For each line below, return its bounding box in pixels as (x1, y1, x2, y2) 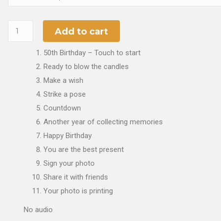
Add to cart (54, 26, 108, 37)
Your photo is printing (43, 186, 113, 196)
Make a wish (43, 76, 83, 85)
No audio (24, 205, 53, 215)
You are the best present (43, 145, 124, 154)
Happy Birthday (43, 131, 92, 141)
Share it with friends (43, 173, 108, 182)
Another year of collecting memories (43, 117, 163, 127)
